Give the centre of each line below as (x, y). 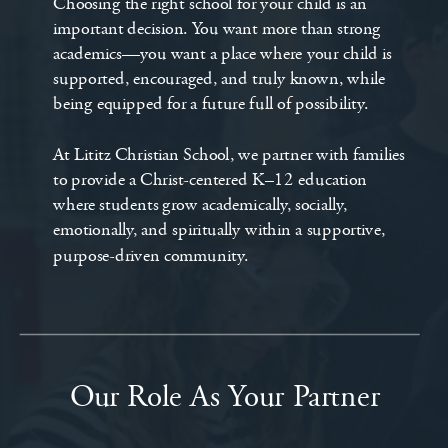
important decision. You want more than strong (217, 29)
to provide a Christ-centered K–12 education (210, 180)
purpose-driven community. (150, 255)
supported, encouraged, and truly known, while (219, 79)
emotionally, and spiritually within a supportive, (219, 230)
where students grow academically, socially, (200, 205)
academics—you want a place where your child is (222, 54)
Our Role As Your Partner (225, 398)
